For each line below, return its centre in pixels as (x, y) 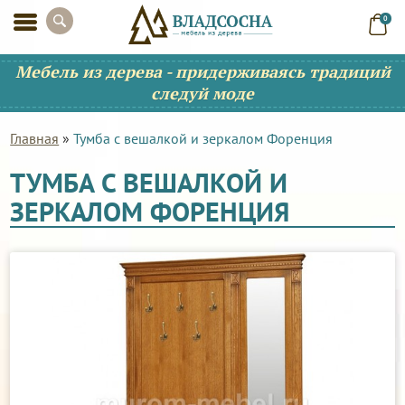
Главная (35, 138)
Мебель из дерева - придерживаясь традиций (202, 71)
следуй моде (202, 93)
